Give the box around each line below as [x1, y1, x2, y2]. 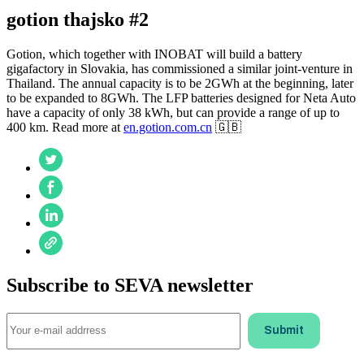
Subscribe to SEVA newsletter [6, 274, 253, 296]
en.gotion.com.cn [123, 119, 212, 134]
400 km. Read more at [6, 119, 123, 134]
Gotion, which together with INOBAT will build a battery [6, 46, 302, 61]
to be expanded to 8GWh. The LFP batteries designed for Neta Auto [6, 90, 356, 105]
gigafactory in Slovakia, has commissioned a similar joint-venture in [6, 61, 353, 76]
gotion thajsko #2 [6, 8, 149, 30]
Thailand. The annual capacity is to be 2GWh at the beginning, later [6, 76, 353, 90]
